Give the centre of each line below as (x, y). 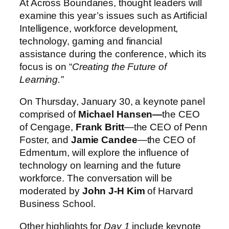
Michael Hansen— (120, 114)
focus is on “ (46, 66)
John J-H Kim (115, 191)
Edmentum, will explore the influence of (104, 153)
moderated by (51, 191)
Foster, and (45, 140)
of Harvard (170, 191)
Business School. (58, 204)
